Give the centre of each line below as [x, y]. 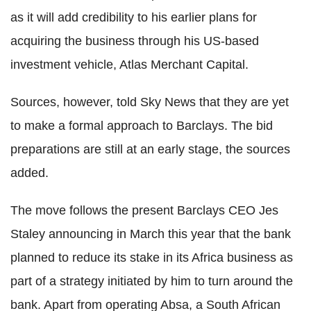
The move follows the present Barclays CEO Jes [144, 211]
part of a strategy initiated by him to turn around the [152, 281]
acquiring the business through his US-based [135, 41]
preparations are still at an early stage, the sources [150, 150]
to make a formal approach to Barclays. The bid [142, 126]
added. [30, 173]
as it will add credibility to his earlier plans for [134, 18]
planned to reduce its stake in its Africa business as [152, 258]
